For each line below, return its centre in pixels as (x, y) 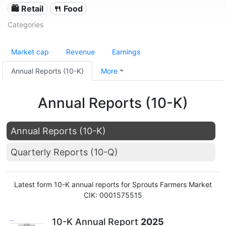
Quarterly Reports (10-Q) (64, 152)
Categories (25, 24)
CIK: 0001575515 (113, 195)
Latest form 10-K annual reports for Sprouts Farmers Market (113, 184)
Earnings (126, 52)
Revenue (80, 52)
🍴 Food (68, 9)
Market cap (30, 52)
